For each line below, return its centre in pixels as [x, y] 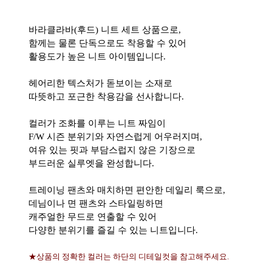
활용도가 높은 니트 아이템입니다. [97, 56]
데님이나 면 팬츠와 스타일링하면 [96, 203]
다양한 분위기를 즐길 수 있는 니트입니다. [113, 230]
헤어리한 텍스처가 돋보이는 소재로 [100, 83]
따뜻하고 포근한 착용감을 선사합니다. [106, 97]
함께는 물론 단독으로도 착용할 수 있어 [107, 43]
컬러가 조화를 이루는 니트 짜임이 [97, 123]
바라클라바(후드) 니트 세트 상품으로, [104, 30]
